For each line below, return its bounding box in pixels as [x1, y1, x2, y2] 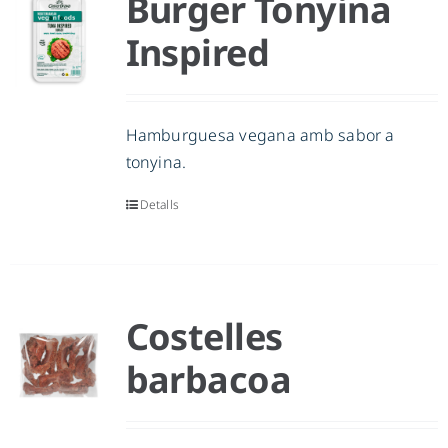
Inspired [125, 28, 270, 78]
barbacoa [125, 355, 292, 405]
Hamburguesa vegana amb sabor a [125, 124, 395, 147]
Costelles [125, 312, 283, 362]
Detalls [139, 196, 180, 214]
